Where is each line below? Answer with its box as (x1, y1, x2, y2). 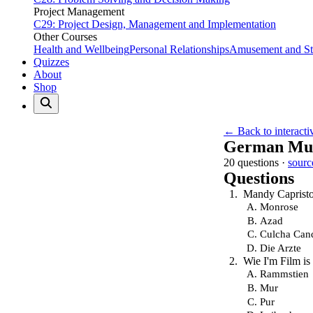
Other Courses (34, 31, 97, 43)
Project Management (34, 6, 124, 17)
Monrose (260, 201, 298, 212)
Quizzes (34, 56, 69, 68)
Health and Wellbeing (34, 43, 129, 55)
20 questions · (224, 156, 288, 168)
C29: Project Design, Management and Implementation (34, 18, 276, 30)
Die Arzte (260, 241, 301, 254)
